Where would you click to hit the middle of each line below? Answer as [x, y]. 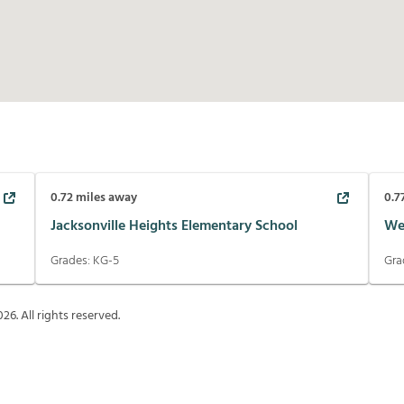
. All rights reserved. [68, 317]
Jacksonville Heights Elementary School [174, 226]
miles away [105, 198]
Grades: [71, 262]
